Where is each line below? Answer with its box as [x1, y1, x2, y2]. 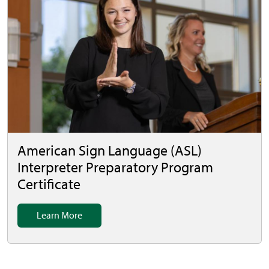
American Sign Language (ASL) [17, 142, 202, 160]
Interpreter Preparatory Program [17, 159, 213, 177]
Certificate [17, 175, 80, 193]
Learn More [37, 210, 82, 222]
